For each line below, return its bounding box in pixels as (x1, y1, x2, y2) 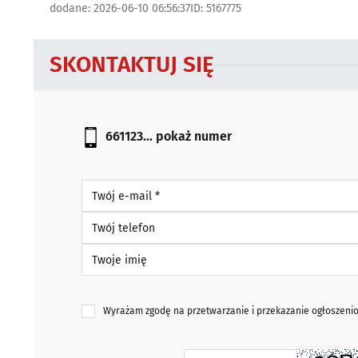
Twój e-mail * (81, 180, 149, 193)
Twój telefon (81, 212, 144, 225)
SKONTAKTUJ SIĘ (50, 51, 214, 78)
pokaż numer (156, 129, 232, 145)
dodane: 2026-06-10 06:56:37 (50, 2, 190, 15)
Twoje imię (81, 244, 136, 257)
